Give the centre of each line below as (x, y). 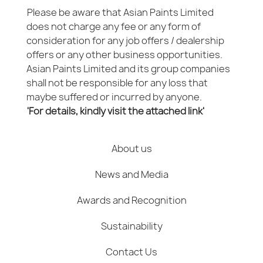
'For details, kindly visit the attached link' (116, 111)
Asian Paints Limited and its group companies (128, 69)
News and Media (131, 174)
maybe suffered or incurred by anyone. (114, 97)
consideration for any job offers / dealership (125, 41)
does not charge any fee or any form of (114, 26)
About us (131, 149)
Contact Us (131, 252)
